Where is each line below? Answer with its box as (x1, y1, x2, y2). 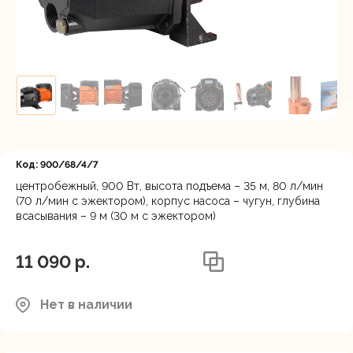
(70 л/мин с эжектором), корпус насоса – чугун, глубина (16, 195, 320, 207)
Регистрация (64, 20, 157, 37)
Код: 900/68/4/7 (16, 159, 98, 170)
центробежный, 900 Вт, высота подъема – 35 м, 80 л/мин (16, 180, 323, 192)
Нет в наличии (40, 297, 132, 312)
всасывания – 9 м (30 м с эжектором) (16, 210, 216, 222)
